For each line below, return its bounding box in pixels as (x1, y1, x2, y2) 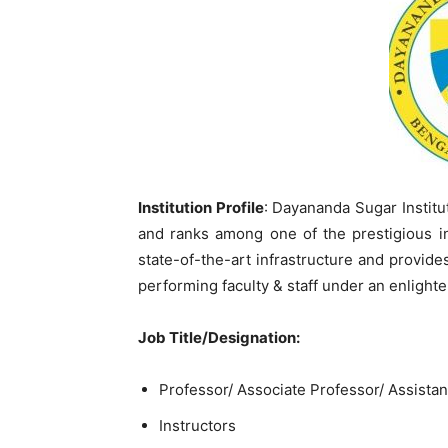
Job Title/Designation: (138, 328, 300, 347)
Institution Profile (138, 198, 264, 217)
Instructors (159, 416, 236, 435)
